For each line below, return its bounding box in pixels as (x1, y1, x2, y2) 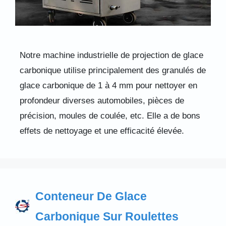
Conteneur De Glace (35, 189, 147, 203)
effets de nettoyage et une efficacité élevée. (19, 126, 184, 136)
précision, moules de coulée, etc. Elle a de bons (19, 111, 200, 121)
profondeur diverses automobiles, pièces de (19, 96, 184, 106)
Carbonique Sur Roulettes (35, 209, 179, 223)
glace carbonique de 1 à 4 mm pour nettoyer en (19, 81, 197, 91)
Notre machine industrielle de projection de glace (19, 50, 203, 61)
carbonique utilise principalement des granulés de (19, 66, 206, 76)
